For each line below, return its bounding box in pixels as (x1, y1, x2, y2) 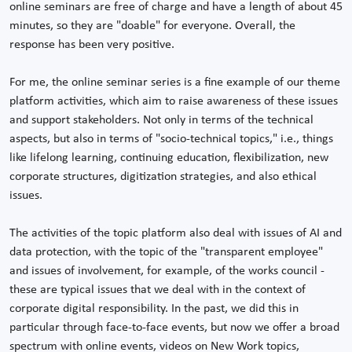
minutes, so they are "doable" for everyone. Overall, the (9, 20, 295, 33)
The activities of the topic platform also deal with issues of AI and (9, 227, 342, 240)
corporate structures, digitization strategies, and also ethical (9, 170, 317, 184)
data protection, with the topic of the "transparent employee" (9, 246, 323, 259)
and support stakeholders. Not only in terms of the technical (9, 114, 313, 127)
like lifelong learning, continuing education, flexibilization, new (9, 152, 328, 165)
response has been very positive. (9, 38, 174, 52)
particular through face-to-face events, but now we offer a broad (9, 321, 339, 335)
